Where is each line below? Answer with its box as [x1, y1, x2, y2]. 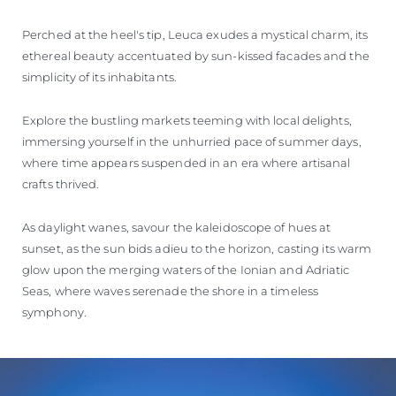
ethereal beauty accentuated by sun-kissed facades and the [22, 49, 369, 64]
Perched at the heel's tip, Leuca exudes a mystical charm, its [22, 27, 369, 42]
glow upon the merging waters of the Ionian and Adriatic [22, 263, 350, 278]
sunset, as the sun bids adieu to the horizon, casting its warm [22, 241, 372, 256]
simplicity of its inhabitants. [22, 70, 178, 85]
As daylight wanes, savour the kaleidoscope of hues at [22, 220, 331, 235]
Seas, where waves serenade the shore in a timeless [22, 284, 319, 299]
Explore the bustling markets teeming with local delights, [22, 113, 352, 128]
